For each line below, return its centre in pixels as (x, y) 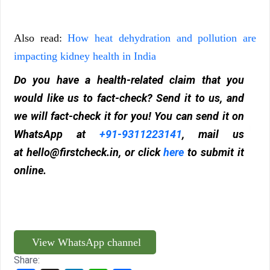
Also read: (41, 38)
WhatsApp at (57, 134)
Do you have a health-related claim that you (129, 80)
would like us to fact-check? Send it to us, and (129, 98)
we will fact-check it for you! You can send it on (129, 116)
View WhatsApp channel (85, 243)
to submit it (216, 152)
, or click (141, 152)
